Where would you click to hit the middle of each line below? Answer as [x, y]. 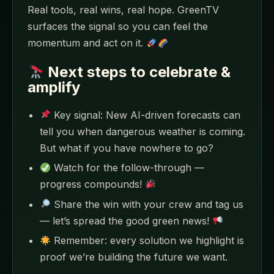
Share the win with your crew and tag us [147, 204]
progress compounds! [92, 184]
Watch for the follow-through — [128, 168]
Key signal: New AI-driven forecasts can [146, 115]
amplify [54, 87]
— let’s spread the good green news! [126, 220]
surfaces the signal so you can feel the [118, 27]
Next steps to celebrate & [138, 72]
